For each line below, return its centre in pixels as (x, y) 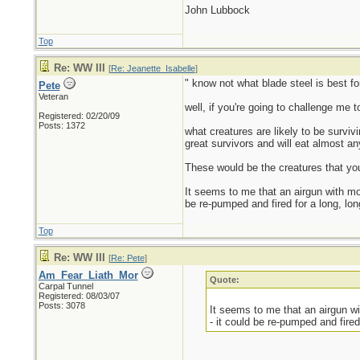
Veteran (53, 96)
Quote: (225, 280)
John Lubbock (217, 10)
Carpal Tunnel (65, 286)
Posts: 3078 (61, 305)
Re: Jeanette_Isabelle (153, 68)
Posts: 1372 (61, 125)
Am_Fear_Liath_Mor (88, 275)
